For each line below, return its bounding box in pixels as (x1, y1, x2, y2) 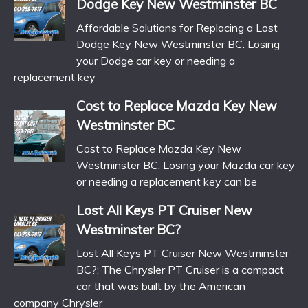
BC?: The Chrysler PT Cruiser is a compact (76, 263, 284, 277)
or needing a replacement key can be (76, 175, 257, 189)
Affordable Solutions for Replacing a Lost (76, 21, 278, 35)
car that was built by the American (76, 279, 245, 294)
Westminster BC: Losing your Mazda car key (76, 158, 295, 173)
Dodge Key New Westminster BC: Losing (76, 37, 280, 52)
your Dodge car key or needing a (76, 54, 235, 68)
